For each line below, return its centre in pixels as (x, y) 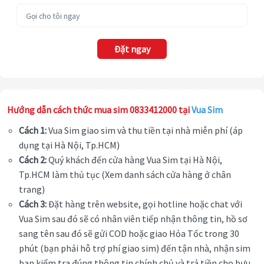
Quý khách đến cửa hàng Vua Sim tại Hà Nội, (134, 160)
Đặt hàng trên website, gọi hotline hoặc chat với (144, 204)
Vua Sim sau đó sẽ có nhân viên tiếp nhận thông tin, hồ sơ (133, 219)
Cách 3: (33, 204)
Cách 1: (33, 131)
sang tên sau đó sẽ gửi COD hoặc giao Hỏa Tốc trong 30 (129, 234)
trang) (32, 189)
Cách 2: (33, 160)
